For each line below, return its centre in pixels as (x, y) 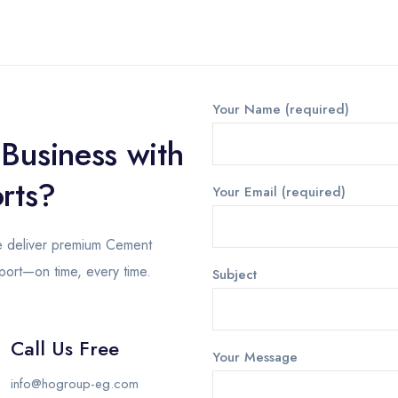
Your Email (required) (279, 192)
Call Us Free (64, 348)
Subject (235, 275)
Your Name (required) (281, 109)
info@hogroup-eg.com (74, 384)
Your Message (255, 357)
